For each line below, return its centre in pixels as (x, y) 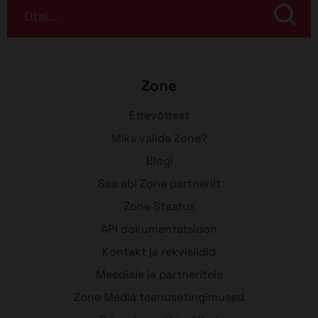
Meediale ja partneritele (159, 274)
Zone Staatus (159, 206)
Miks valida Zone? (159, 138)
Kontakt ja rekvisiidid (159, 251)
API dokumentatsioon (159, 229)
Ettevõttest (159, 115)
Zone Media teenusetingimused (159, 297)
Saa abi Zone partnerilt (159, 183)
